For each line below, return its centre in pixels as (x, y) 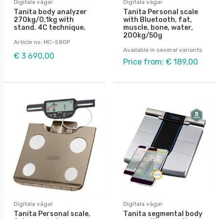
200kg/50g (143, 35)
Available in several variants (163, 50)
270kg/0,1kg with (44, 20)
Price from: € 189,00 (161, 62)
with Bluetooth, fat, (158, 20)
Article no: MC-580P (42, 42)
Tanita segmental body (163, 214)
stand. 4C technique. (50, 27)
